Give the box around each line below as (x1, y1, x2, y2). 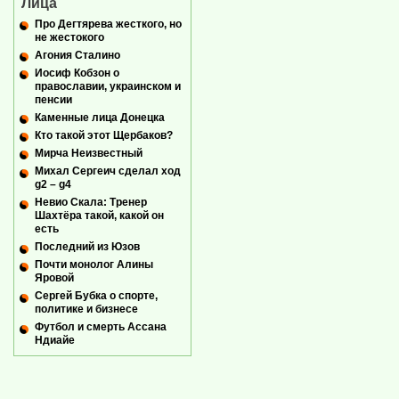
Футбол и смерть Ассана (35, 321, 167, 334)
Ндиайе (35, 334, 75, 347)
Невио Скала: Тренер (35, 196, 147, 209)
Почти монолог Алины (35, 258, 153, 272)
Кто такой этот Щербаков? (35, 129, 173, 142)
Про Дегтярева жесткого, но (35, 17, 182, 30)
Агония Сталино (35, 48, 120, 61)
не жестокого (35, 30, 104, 44)
